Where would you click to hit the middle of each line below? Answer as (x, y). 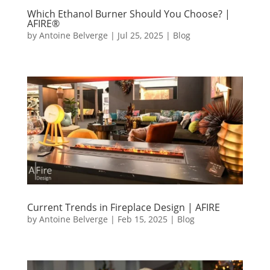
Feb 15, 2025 (142, 219)
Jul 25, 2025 (140, 36)
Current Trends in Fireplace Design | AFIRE (123, 208)
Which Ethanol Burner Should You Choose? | (128, 14)
